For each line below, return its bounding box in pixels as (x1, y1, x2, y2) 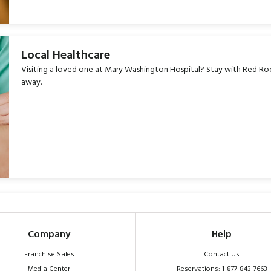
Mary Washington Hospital (105, 63, 201, 77)
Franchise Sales (24, 249, 74, 261)
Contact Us (204, 249, 240, 261)
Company (28, 227, 71, 243)
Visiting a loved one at (21, 63, 105, 77)
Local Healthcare (21, 46, 111, 66)
